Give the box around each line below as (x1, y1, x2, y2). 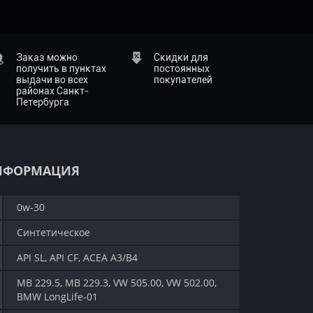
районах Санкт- (16, 85, 89, 96)
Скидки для (154, 52, 209, 63)
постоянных (154, 63, 210, 74)
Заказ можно (16, 52, 78, 63)
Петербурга (16, 96, 69, 108)
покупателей (154, 74, 213, 85)
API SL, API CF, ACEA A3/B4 (17, 251, 138, 264)
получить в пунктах (16, 63, 106, 74)
